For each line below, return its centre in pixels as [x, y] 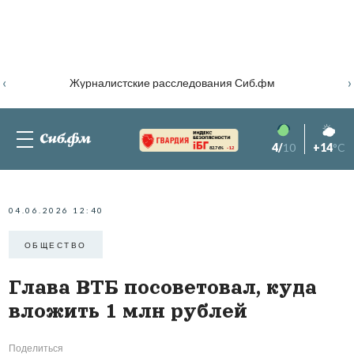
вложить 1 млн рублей [128, 311]
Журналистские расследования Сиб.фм [172, 82]
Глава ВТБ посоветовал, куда [162, 288]
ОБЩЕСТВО [55, 245]
